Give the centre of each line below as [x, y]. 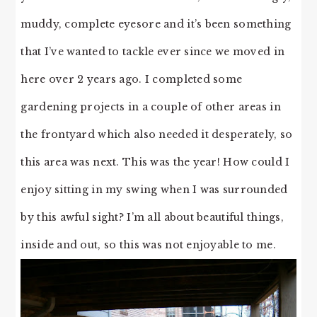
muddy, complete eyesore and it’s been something [156, 24]
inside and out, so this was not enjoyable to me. [148, 244]
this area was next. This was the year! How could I [155, 162]
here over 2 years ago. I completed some [132, 79]
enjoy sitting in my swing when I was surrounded [154, 189]
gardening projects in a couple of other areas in [151, 106]
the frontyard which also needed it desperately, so [157, 134]
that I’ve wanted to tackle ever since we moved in [153, 51]
